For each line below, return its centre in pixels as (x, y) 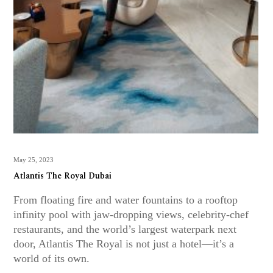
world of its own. (52, 258)
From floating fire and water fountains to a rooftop (126, 200)
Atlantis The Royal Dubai (63, 176)
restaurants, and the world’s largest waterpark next (125, 229)
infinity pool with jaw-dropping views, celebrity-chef (131, 214)
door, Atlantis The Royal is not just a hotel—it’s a (124, 244)
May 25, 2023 (34, 160)
